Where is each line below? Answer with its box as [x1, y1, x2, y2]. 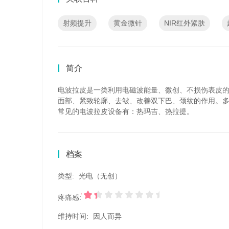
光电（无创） [79, 172, 122, 180]
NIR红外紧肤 [164, 19, 205, 27]
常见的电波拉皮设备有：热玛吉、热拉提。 [58, 107, 194, 116]
